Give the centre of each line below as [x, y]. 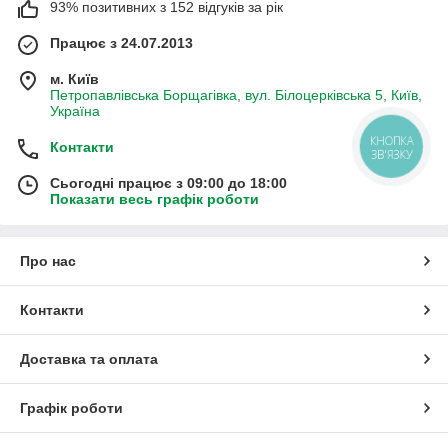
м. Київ [74, 79]
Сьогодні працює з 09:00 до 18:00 [168, 183]
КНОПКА [392, 141]
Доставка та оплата [89, 359]
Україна [75, 111]
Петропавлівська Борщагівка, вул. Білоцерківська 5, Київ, [236, 95]
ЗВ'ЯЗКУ [391, 155]
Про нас [48, 261]
